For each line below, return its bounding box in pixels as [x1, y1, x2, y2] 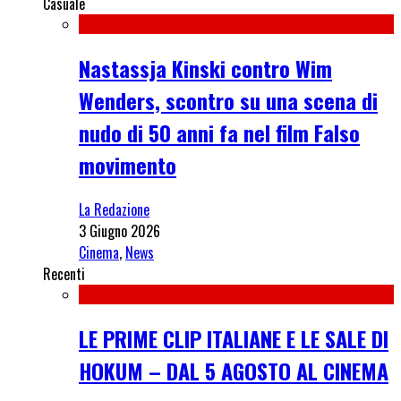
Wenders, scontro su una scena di [79, 84, 378, 117]
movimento [79, 149, 176, 182]
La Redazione [79, 199, 149, 221]
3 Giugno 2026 [79, 220, 160, 243]
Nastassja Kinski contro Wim [79, 52, 332, 85]
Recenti [43, 263, 85, 286]
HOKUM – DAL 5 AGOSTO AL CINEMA [79, 354, 388, 388]
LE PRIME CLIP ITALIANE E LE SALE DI [79, 322, 388, 355]
